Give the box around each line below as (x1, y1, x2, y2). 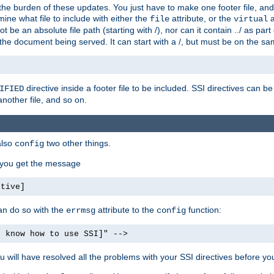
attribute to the (95, 204, 157, 215)
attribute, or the (169, 13, 234, 24)
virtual (234, 14, 268, 24)
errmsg (66, 205, 95, 215)
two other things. (44, 138, 111, 148)
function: (186, 204, 221, 215)
